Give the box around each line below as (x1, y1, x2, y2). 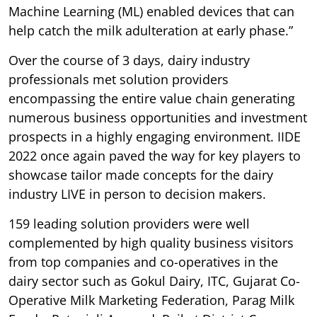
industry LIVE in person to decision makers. (8, 185, 266, 203)
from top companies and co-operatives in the (8, 253, 278, 271)
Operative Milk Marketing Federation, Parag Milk (8, 292, 294, 309)
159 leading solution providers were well (8, 215, 250, 233)
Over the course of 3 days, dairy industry (8, 52, 250, 69)
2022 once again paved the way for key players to (8, 147, 301, 165)
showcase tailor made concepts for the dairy (8, 166, 273, 184)
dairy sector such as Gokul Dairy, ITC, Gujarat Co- (8, 272, 300, 290)
